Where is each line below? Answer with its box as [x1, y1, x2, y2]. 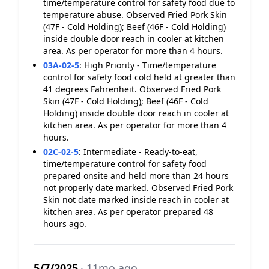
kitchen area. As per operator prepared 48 [43, 206, 213, 217]
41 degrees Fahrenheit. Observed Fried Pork [43, 83, 221, 95]
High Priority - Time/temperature [84, 59, 216, 71]
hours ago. [43, 218, 86, 229]
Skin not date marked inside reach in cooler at [43, 194, 229, 205]
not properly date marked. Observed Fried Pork [43, 182, 233, 193]
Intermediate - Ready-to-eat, [83, 146, 198, 157]
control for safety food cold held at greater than [43, 71, 235, 83]
